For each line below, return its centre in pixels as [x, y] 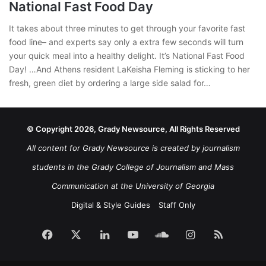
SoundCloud [198, 234]
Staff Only [177, 205]
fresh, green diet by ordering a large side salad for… [110, 83]
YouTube [159, 234]
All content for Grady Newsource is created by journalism [133, 148]
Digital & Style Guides [110, 205]
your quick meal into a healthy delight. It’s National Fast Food [127, 56]
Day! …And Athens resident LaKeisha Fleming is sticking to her [129, 69]
